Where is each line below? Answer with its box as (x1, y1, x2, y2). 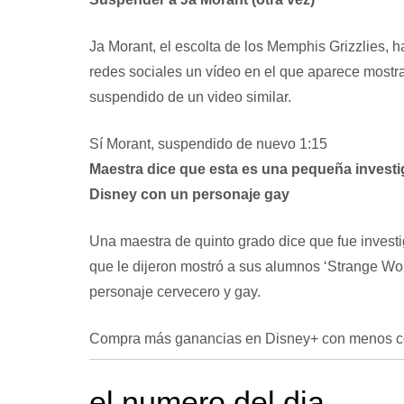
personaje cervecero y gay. (88, 283, 261, 299)
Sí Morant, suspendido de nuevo (88, 135, 299, 151)
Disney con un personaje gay (88, 186, 289, 202)
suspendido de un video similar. (88, 88, 291, 105)
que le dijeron (88, 258, 180, 274)
